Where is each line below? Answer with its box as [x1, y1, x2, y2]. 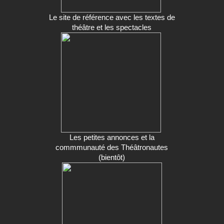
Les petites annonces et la [69, 132, 154, 141]
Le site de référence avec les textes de [48, 12, 175, 21]
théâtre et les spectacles [72, 22, 152, 31]
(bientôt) [98, 152, 125, 161]
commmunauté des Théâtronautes [55, 142, 168, 151]
